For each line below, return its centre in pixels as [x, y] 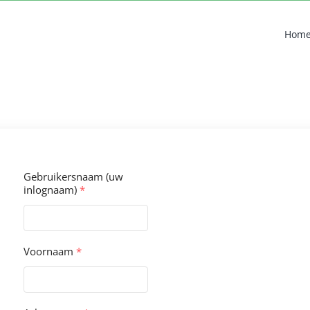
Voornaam [50, 251]
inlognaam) [52, 190]
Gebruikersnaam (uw [73, 176]
